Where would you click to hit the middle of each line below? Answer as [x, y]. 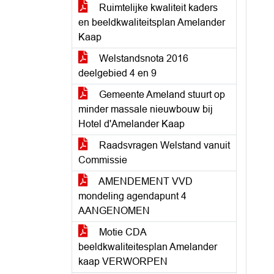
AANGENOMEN [114, 211]
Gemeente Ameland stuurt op [161, 94]
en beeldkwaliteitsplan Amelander [152, 22]
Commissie [103, 160]
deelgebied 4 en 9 [117, 73]
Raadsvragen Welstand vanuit [163, 145]
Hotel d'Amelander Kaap [131, 124]
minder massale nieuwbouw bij [146, 109]
